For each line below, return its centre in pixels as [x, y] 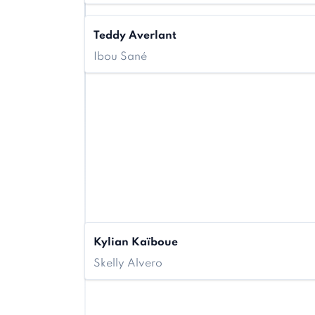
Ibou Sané [120, 57]
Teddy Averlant [135, 36]
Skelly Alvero [128, 264]
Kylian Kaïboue [136, 243]
